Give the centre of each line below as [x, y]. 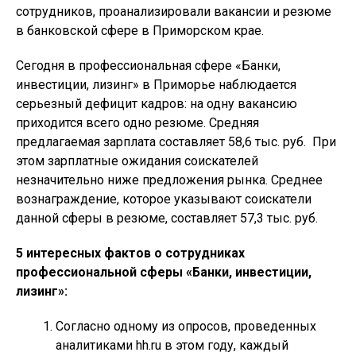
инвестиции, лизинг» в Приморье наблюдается [156, 84]
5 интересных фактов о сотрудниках [130, 253]
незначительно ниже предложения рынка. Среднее [169, 180]
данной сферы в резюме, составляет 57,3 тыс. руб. [167, 218]
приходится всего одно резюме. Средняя [137, 122]
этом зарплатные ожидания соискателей [137, 161]
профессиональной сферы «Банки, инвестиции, [164, 272]
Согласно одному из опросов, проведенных [186, 326]
